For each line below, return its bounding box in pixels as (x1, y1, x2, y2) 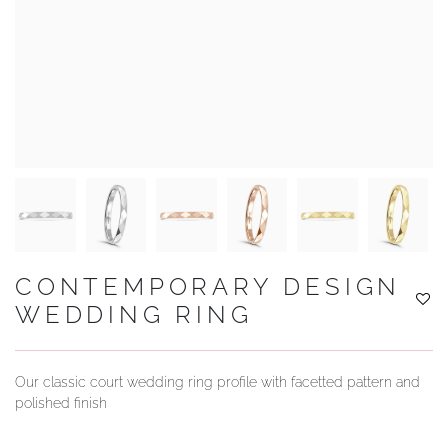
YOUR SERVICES (30, 19, 176, 36)
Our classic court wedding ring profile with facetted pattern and (15, 373, 420, 390)
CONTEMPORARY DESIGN (15, 271, 402, 301)
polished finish (15, 394, 107, 411)
